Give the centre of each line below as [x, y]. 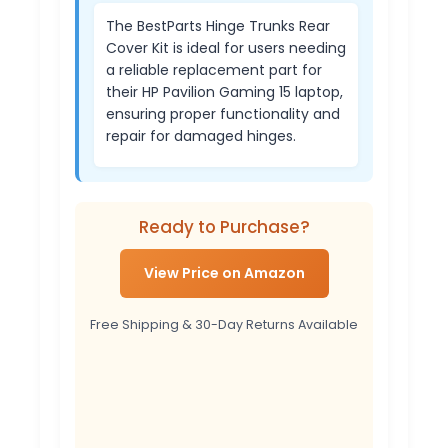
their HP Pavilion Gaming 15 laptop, [224, 91]
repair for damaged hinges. [201, 135]
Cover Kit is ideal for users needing [226, 47]
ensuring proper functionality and [223, 113]
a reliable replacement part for [214, 69]
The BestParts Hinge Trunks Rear [218, 25]
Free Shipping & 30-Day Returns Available [224, 325]
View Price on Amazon [224, 272]
